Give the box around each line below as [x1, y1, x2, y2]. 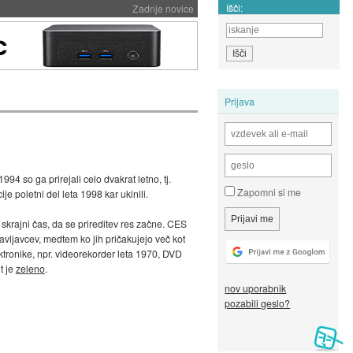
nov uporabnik [225, 281, 287, 295]
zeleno [15, 262, 45, 276]
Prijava [225, 94, 255, 108]
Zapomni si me [235, 185, 302, 199]
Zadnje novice [132, 2, 194, 15]
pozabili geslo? [225, 296, 291, 310]
